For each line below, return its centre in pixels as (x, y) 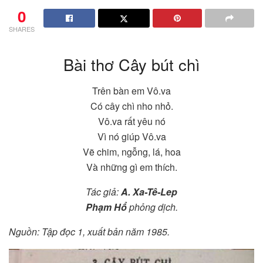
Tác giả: (103, 192)
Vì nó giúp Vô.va (131, 137)
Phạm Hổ (106, 207)
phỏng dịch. (152, 207)
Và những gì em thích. (131, 167)
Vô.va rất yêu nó (131, 122)
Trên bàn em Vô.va (131, 91)
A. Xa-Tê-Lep (149, 192)
